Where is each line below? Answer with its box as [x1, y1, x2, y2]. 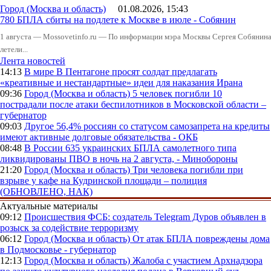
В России [24, 143, 65, 154]
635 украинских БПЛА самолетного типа [65, 143, 237, 154]
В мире [24, 67, 56, 77]
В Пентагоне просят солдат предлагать [56, 67, 217, 77]
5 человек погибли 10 [132, 88, 222, 99]
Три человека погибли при [132, 165, 243, 175]
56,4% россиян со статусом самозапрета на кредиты [56, 121, 270, 132]
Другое [24, 121, 56, 132]
